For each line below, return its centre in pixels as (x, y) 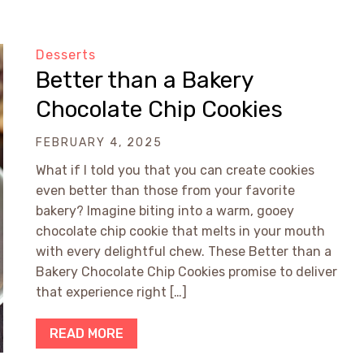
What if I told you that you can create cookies (175, 170)
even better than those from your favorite (165, 191)
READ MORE (87, 334)
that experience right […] (111, 292)
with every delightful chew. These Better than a (184, 251)
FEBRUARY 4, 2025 (99, 143)
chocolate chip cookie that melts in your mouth (180, 231)
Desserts (66, 55)
